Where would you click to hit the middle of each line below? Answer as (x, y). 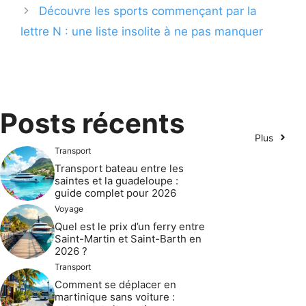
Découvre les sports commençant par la (148, 11)
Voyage (69, 208)
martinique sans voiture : (115, 296)
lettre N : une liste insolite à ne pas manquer (142, 31)
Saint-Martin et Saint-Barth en (128, 238)
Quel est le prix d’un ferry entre (130, 226)
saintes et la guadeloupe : (116, 180)
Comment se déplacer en (115, 284)
